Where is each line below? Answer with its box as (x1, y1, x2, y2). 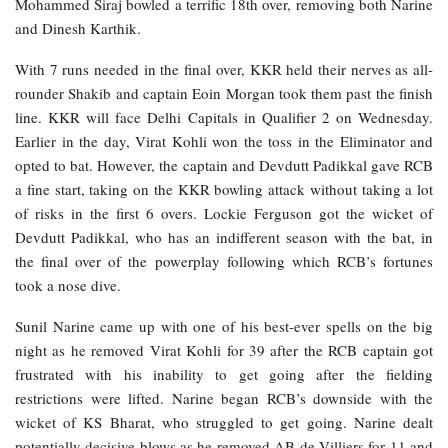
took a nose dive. (15, 275, 121, 296)
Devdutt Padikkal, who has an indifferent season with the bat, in (15, 227, 433, 248)
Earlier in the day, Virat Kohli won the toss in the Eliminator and (15, 131, 433, 152)
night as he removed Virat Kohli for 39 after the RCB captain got (15, 340, 433, 361)
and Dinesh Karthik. (15, 18, 141, 39)
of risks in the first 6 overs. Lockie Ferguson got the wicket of (15, 203, 433, 224)
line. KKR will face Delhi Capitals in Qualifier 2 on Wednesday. (15, 107, 433, 128)
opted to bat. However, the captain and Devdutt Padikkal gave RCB (15, 155, 433, 176)
